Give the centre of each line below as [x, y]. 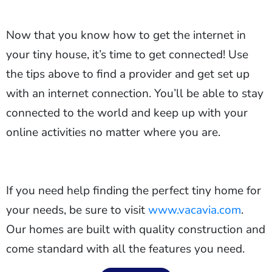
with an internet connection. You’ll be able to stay [135, 94]
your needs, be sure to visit [77, 210]
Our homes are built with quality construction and [136, 230]
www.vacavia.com [195, 210]
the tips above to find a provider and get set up [128, 74]
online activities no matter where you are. [113, 133]
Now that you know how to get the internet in [126, 36]
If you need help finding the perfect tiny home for [134, 191]
